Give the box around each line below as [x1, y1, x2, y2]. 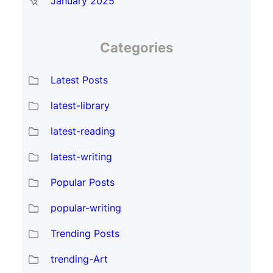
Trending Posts [50, 227, 119, 240]
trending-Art [50, 253, 108, 266]
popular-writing [50, 202, 121, 214]
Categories [100, 40, 173, 56]
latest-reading [50, 125, 115, 138]
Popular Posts [50, 176, 115, 189]
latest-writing [50, 151, 112, 163]
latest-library [50, 99, 110, 112]
